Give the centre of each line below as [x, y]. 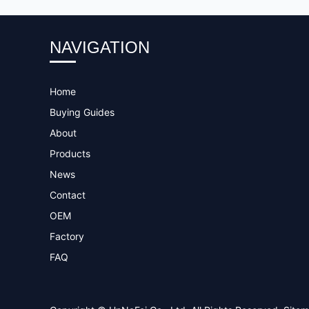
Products [70, 153]
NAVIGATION [100, 47]
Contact [68, 195]
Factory [67, 236]
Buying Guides [82, 112]
